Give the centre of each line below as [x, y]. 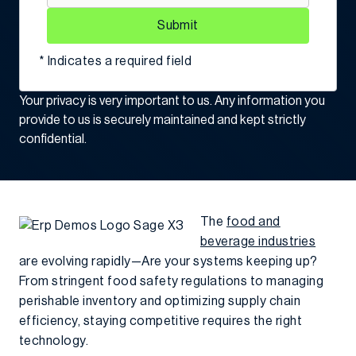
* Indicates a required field [116, 61]
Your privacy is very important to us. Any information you [172, 101]
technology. [54, 341]
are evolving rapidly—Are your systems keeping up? [168, 261]
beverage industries [258, 242]
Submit [178, 25]
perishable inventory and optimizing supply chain [160, 301]
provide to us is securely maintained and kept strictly [163, 120]
